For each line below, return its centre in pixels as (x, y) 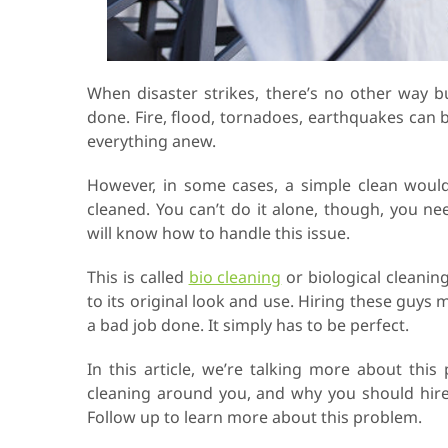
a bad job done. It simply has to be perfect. (248, 325)
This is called (138, 277)
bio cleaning (235, 277)
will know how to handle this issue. (218, 233)
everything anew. (151, 141)
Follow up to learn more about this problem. (254, 417)
